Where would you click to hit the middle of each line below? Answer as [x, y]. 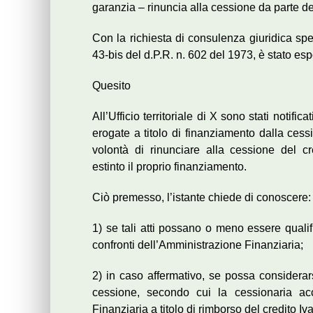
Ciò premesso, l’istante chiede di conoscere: [202, 198]
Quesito [111, 86]
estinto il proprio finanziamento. [169, 167]
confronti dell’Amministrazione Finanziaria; [198, 245]
